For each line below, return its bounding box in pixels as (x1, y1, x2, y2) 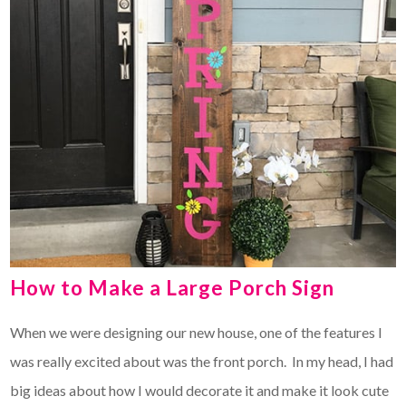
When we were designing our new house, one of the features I (10, 323, 383, 341)
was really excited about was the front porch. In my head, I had (10, 352, 394, 370)
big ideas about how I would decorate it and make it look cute (10, 381, 390, 399)
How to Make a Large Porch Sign (10, 275, 335, 300)
